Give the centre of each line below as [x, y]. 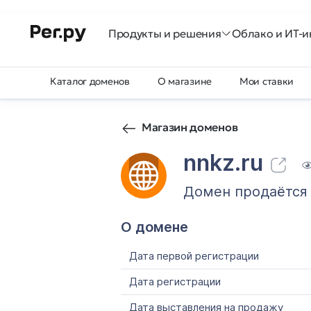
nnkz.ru [223, 163]
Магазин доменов [190, 127]
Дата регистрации [175, 281]
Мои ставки [267, 81]
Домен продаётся [245, 192]
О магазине [185, 81]
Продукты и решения [165, 33]
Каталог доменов [90, 81]
